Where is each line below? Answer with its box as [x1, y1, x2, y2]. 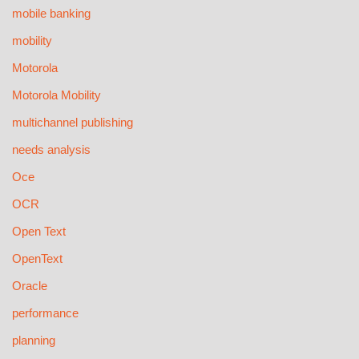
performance [12, 306, 79, 321]
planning [12, 333, 55, 348]
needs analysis [12, 143, 91, 157]
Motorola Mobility [12, 88, 101, 103]
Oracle [12, 279, 47, 293]
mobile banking [12, 6, 91, 21]
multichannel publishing [12, 115, 133, 130]
